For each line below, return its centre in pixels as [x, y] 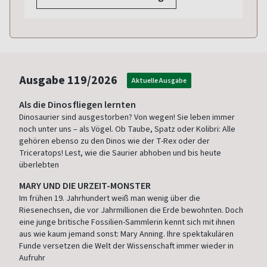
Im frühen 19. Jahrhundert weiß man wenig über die [110, 198]
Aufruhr [32, 257]
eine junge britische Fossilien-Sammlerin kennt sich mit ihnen [127, 222]
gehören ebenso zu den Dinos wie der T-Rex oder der [114, 141]
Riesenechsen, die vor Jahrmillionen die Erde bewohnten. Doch [131, 210]
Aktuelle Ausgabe [159, 80]
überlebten [39, 164]
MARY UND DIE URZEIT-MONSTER [85, 185]
